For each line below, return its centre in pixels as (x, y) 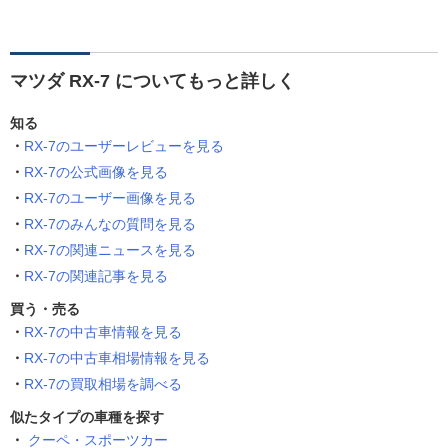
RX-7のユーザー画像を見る (110, 198)
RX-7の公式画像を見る (96, 172)
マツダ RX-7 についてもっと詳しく (152, 81)
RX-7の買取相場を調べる (103, 384)
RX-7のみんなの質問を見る (110, 224)
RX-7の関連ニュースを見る (110, 250)
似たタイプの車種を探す (87, 417)
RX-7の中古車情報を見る (103, 332)
